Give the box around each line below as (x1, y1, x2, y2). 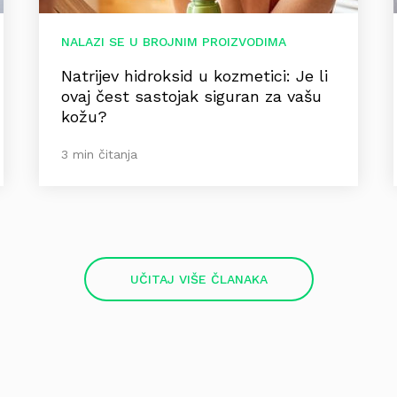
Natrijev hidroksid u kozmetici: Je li (61, 66, 328, 85)
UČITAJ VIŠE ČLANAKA (129, 272, 268, 286)
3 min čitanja (61, 147, 137, 161)
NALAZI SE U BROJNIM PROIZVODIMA (61, 35, 286, 49)
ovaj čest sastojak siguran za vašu (61, 87, 322, 105)
